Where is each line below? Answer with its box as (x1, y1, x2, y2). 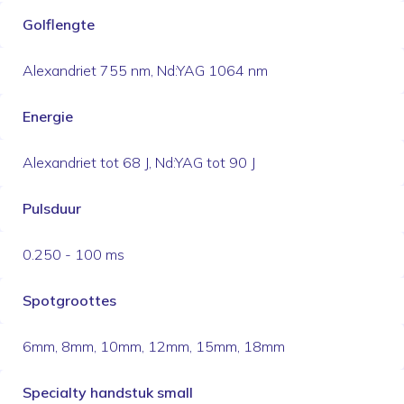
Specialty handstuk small (23, 382, 193, 401)
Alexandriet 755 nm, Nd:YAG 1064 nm (23, 60, 268, 79)
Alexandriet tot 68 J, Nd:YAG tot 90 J (23, 152, 255, 171)
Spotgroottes (23, 290, 116, 309)
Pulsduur (23, 198, 81, 217)
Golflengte (23, 14, 95, 33)
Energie (23, 106, 73, 125)
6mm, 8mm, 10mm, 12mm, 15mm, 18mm (23, 336, 285, 355)
